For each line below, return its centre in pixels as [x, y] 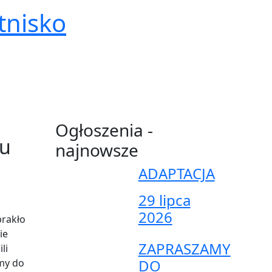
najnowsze [97, 150]
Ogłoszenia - [104, 130]
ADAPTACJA [176, 173]
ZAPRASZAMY [184, 248]
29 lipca [164, 200]
